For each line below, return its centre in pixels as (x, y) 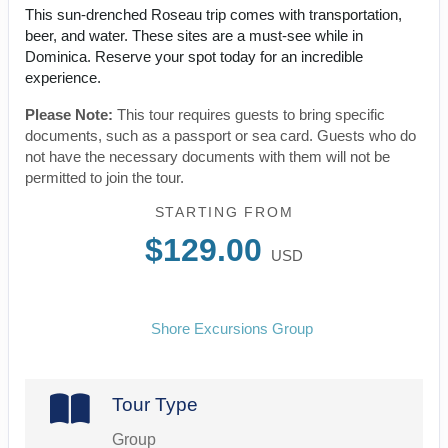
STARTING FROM (224, 212)
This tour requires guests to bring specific (249, 115)
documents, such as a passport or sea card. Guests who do (220, 136)
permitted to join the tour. (104, 178)
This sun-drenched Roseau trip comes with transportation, (213, 15)
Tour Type (154, 405)
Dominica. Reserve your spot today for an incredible (194, 57)
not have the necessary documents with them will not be (207, 157)
